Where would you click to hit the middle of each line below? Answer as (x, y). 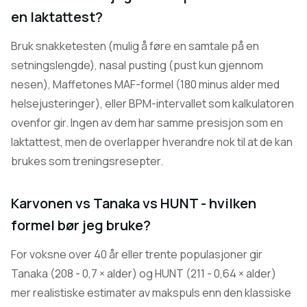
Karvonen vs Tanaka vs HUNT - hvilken (134, 203)
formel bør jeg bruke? (81, 225)
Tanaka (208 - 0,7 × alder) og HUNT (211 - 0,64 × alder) (144, 273)
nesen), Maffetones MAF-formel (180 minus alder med (145, 84)
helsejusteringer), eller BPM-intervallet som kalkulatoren (152, 103)
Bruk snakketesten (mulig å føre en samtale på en (135, 46)
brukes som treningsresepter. (87, 161)
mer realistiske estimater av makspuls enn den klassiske (151, 293)
